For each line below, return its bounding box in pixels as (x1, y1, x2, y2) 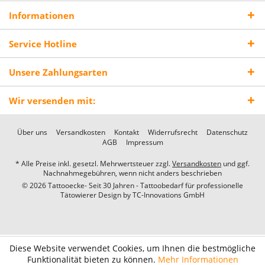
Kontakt (114, 127, 139, 138)
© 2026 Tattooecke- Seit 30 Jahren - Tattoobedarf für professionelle (22, 180, 243, 191)
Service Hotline (9, 38, 77, 50)
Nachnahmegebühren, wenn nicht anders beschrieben (43, 168, 222, 179)
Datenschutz (206, 127, 248, 138)
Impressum (125, 137, 163, 148)
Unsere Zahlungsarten (9, 66, 108, 78)
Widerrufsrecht (148, 127, 198, 138)
